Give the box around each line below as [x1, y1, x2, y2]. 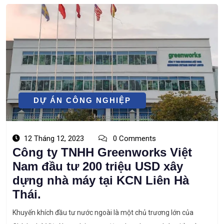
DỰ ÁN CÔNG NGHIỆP [33, 96, 131, 104]
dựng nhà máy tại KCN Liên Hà [12, 173, 189, 187]
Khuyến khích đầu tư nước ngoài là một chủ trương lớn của [12, 208, 193, 216]
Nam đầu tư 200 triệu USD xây [12, 159, 183, 173]
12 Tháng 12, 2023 [24, 134, 84, 143]
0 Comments [111, 134, 156, 143]
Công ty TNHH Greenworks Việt [12, 145, 192, 159]
